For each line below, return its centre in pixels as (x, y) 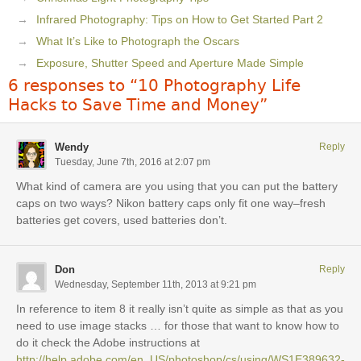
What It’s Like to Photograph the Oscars (138, 41)
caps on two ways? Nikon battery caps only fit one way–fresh (171, 203)
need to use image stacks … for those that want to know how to (178, 326)
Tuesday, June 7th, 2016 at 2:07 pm (133, 162)
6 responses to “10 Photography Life (154, 86)
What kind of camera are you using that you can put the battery (177, 187)
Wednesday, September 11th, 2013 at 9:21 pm (156, 285)
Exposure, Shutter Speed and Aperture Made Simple (170, 63)
